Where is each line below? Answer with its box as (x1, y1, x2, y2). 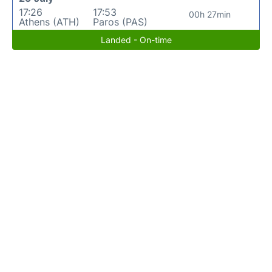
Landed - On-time (100, 34, 172, 45)
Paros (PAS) (92, 15, 148, 28)
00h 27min (189, 8, 231, 19)
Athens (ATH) (19, 15, 80, 28)
